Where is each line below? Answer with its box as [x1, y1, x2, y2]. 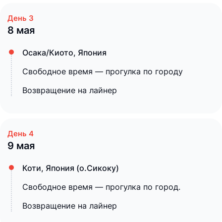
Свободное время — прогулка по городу [22, 66, 183, 76]
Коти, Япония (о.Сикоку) [22, 163, 119, 173]
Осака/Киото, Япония [22, 48, 107, 57]
